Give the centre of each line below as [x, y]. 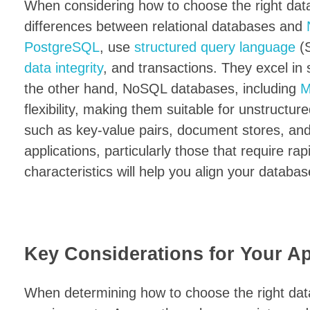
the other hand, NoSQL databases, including [162, 89]
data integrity [64, 68]
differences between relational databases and [165, 27]
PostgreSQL [62, 47]
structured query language [215, 47]
